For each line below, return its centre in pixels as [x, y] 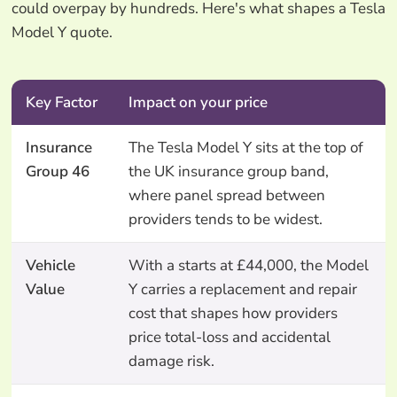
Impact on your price [198, 102]
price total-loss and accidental [229, 337]
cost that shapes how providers [233, 313]
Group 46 [57, 171]
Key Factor [61, 102]
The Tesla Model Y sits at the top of [245, 147]
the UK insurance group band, [228, 171]
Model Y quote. [62, 32]
